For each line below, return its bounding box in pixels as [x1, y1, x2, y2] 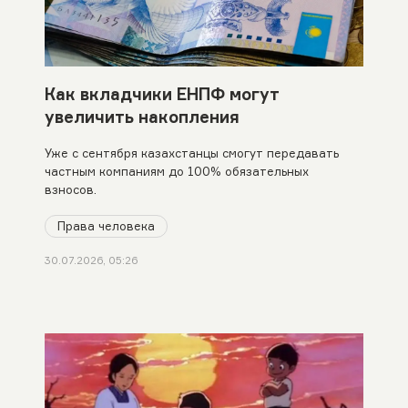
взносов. [44, 181, 97, 197]
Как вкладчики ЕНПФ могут [44, 83, 280, 104]
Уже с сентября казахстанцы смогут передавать [44, 145, 339, 160]
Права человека [56, 218, 155, 233]
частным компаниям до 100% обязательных [44, 163, 309, 178]
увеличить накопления [44, 106, 240, 127]
